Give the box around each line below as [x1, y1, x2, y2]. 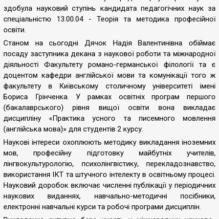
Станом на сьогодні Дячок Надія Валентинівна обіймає [3, 39, 216, 47]
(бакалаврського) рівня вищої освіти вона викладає [3, 103, 216, 112]
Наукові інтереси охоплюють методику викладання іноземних [3, 138, 216, 147]
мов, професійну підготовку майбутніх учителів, [3, 149, 216, 157]
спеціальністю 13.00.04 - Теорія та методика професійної [3, 15, 216, 23]
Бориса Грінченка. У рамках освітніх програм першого [3, 92, 216, 101]
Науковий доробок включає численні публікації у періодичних [3, 181, 216, 190]
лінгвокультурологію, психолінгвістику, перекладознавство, [3, 159, 216, 168]
